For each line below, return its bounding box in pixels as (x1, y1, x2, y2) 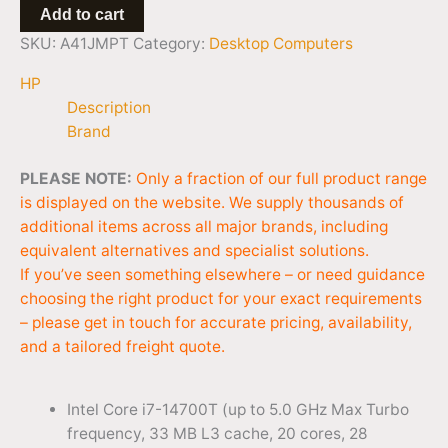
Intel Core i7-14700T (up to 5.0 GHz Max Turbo (66, 400, 409, 420)
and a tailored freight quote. (20, 336, 225, 356)
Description (66, 97, 151, 117)
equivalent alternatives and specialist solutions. (20, 240, 369, 260)
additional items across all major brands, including (20, 216, 388, 236)
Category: (133, 34, 209, 54)
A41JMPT (60, 34, 129, 54)
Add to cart (40, 6, 124, 24)
